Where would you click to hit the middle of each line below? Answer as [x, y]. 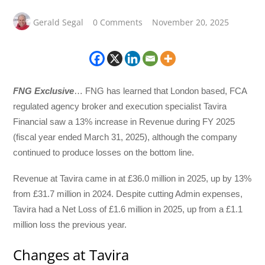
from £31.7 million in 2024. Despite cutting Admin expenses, [128, 194]
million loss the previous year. [70, 225]
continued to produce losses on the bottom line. [104, 152]
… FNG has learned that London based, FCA [161, 91]
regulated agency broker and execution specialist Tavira [120, 106]
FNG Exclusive [44, 91]
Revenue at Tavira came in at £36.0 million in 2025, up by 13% [132, 179]
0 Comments [118, 22]
